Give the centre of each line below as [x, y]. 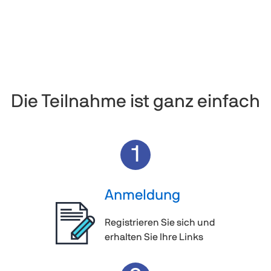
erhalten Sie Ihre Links [154, 237]
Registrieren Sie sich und [160, 222]
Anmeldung [142, 195]
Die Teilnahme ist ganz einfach [135, 101]
